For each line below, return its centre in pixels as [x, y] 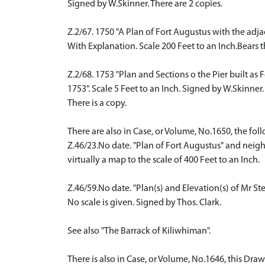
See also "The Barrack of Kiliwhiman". [139, 231]
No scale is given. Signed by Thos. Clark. [144, 203]
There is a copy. [97, 103]
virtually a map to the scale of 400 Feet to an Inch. [164, 160]
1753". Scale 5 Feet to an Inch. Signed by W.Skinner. [166, 89]
